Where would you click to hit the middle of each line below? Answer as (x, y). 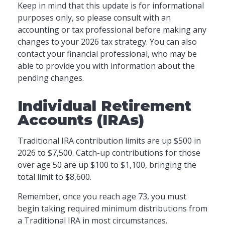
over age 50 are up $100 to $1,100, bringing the (107, 165)
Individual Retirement (104, 106)
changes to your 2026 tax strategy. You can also (107, 42)
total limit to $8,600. (54, 177)
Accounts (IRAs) (81, 120)
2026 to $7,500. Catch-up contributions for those (109, 153)
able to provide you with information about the (106, 66)
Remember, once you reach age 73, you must (102, 196)
